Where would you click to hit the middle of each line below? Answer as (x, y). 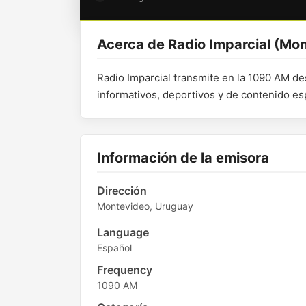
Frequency (125, 270)
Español (114, 248)
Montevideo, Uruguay (145, 206)
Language (123, 232)
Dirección (122, 191)
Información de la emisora (183, 158)
